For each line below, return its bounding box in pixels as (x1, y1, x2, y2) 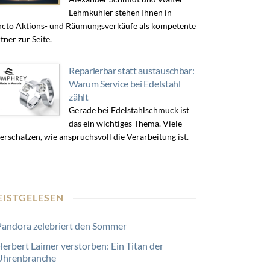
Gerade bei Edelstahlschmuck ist (69, 105, 190, 115)
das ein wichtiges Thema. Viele (69, 118, 183, 128)
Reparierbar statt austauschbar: (69, 64, 195, 76)
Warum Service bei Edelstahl (69, 78, 181, 89)
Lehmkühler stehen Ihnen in (69, 7, 172, 17)
